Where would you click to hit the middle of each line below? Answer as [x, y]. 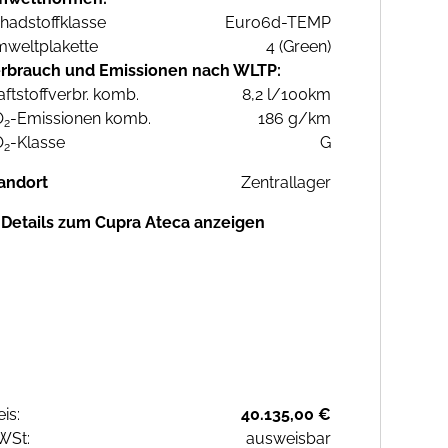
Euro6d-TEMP [278, 23]
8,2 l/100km [286, 95]
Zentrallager [286, 183]
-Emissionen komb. [80, 119]
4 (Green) [298, 47]
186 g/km [294, 119]
